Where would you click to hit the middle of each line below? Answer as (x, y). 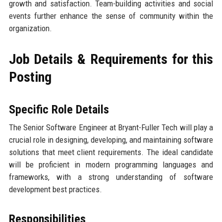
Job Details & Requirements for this (111, 59)
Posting (30, 77)
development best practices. (55, 190)
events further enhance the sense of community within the (111, 16)
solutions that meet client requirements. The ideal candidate (111, 152)
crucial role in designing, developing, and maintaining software (111, 140)
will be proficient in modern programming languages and (111, 165)
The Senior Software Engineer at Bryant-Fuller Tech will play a (111, 128)
